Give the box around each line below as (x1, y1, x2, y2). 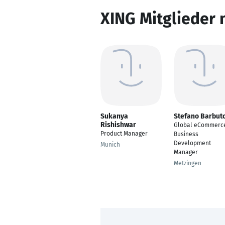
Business (174, 131, 198, 138)
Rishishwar (100, 121, 136, 129)
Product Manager (100, 130, 148, 137)
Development (174, 140, 211, 147)
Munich (100, 141, 120, 148)
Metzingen (174, 160, 201, 167)
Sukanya (100, 112, 128, 121)
